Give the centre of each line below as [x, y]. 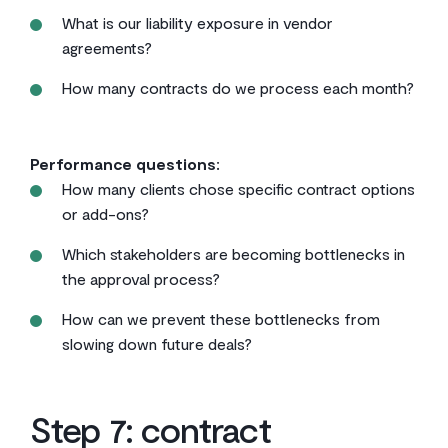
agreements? [107, 47]
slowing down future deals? [157, 343]
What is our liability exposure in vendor [197, 22]
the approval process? [141, 278]
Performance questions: [125, 163]
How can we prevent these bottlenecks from [221, 318]
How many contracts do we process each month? [238, 87]
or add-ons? [105, 213]
